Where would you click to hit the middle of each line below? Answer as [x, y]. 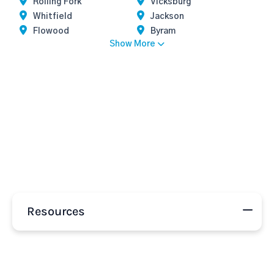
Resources [56, 211]
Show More [132, 44]
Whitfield [53, 17]
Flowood [51, 31]
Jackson [167, 17]
